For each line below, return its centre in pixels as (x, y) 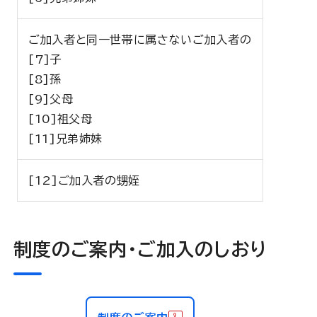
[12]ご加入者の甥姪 (85, 180)
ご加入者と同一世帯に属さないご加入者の (140, 40)
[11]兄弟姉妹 (66, 139)
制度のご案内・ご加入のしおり (140, 249)
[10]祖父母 (60, 119)
